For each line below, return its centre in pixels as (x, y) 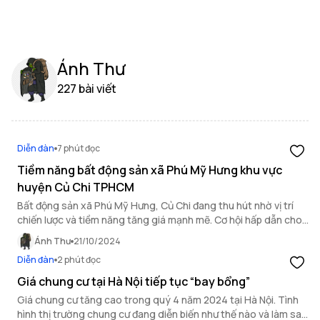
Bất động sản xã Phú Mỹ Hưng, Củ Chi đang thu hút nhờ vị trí (155, 205)
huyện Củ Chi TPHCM (76, 187)
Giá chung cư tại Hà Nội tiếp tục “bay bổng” (134, 281)
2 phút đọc (79, 260)
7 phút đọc (79, 148)
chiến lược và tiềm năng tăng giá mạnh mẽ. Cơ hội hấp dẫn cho (160, 220)
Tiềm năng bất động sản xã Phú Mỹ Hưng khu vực (150, 170)
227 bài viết (87, 89)
